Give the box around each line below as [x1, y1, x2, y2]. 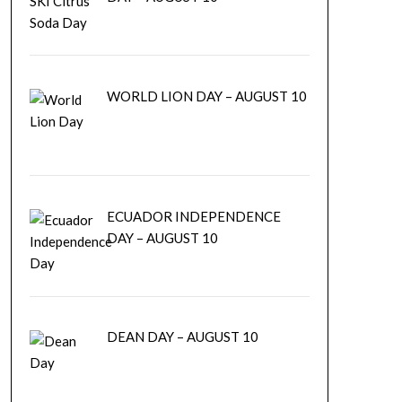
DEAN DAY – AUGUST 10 [107, 328, 259, 345]
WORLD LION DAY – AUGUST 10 [107, 87, 308, 104]
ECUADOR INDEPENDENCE [107, 207, 282, 224]
